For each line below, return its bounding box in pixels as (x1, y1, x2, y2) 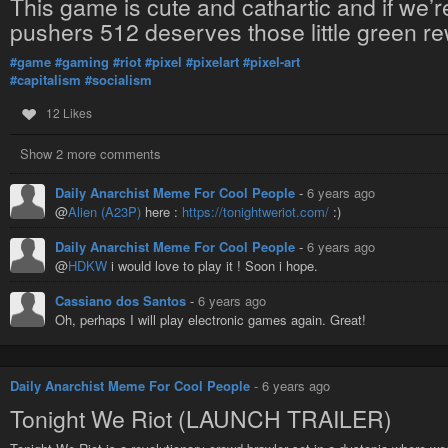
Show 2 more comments (20, 143, 161, 163)
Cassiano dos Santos (55, 290, 190, 310)
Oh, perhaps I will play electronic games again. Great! (55, 309, 366, 329)
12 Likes (45, 103, 92, 121)
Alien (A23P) (68, 201, 141, 221)
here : (141, 201, 182, 221)
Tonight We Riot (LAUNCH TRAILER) (10, 401, 392, 435)
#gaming (55, 52, 109, 72)
